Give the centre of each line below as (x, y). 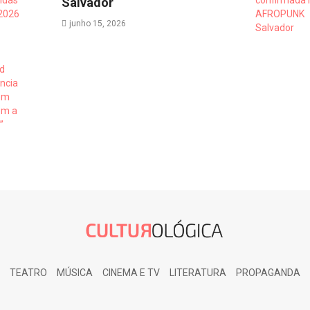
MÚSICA (74, 273)
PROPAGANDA (268, 273)
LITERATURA (198, 273)
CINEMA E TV (131, 273)
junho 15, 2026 (97, 24)
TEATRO (28, 273)
